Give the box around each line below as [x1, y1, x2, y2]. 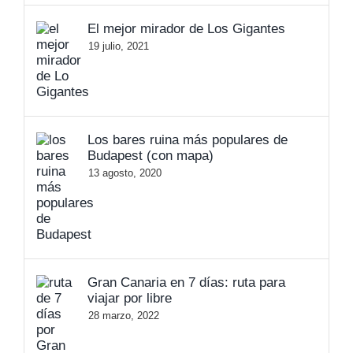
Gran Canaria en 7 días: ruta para [87, 275, 285, 291]
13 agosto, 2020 [88, 167, 162, 180]
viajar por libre [87, 291, 172, 307]
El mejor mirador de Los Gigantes [87, 21, 285, 37]
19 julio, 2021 [88, 40, 149, 53]
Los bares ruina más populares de [87, 132, 288, 148]
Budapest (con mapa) [87, 148, 214, 164]
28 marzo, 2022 [88, 310, 159, 322]
